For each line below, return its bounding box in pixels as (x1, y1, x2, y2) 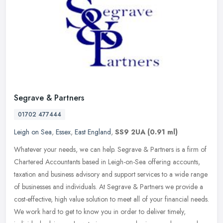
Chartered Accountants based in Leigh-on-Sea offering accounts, (14, 156, 200, 167)
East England (75, 126, 111, 137)
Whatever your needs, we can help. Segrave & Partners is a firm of (14, 144, 207, 154)
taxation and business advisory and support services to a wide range (14, 169, 208, 179)
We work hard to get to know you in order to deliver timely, (14, 206, 186, 217)
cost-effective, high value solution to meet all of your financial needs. (14, 194, 209, 204)
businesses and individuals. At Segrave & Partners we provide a (22, 181, 203, 192)
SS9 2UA (115, 126, 145, 137)
